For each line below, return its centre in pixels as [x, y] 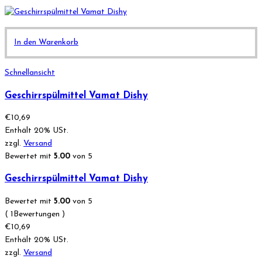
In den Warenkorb [46, 43]
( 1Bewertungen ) [35, 214]
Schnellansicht [30, 73]
